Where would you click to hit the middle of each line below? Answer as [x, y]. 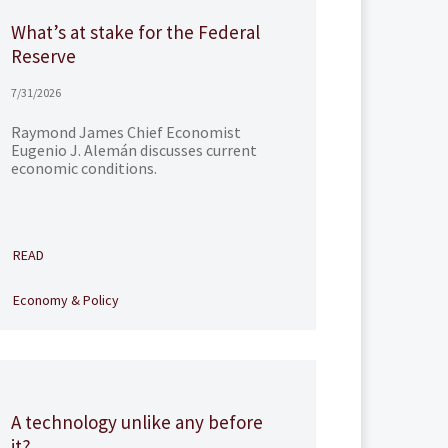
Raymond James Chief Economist [125, 132]
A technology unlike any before [136, 422]
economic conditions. [83, 168]
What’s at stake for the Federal [135, 32]
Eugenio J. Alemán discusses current [133, 150]
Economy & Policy [65, 300]
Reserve [43, 56]
